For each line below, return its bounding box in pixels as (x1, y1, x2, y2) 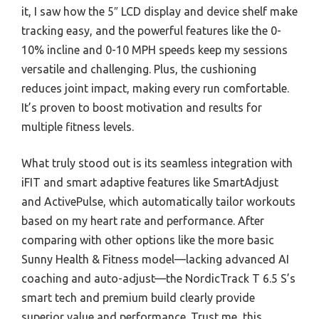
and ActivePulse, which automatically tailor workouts (21, 195, 296, 209)
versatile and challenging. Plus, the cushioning (21, 63, 256, 76)
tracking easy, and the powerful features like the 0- (21, 24, 281, 38)
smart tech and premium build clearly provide (21, 291, 255, 305)
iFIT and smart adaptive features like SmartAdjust (21, 176, 278, 189)
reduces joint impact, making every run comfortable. (21, 82, 289, 95)
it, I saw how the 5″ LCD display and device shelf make (21, 5, 298, 19)
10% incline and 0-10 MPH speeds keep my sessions (21, 43, 288, 57)
